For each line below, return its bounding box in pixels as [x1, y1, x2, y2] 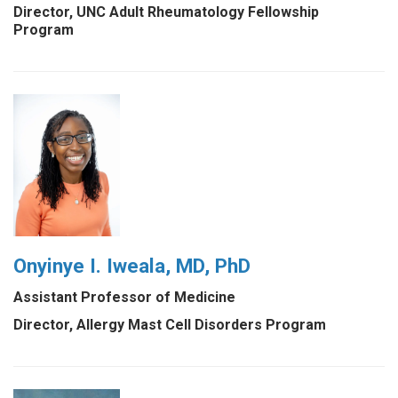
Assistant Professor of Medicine [13, 288, 235, 306]
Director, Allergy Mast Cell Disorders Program [13, 315, 326, 333]
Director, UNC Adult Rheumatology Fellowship [13, 3, 319, 20]
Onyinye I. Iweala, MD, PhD [13, 253, 251, 277]
